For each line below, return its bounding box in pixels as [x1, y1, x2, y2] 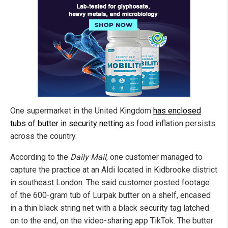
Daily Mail [70, 152, 106, 162]
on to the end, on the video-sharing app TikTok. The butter [10, 216, 213, 226]
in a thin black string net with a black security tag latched [10, 203, 209, 213]
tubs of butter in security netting [10, 119, 124, 129]
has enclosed [153, 106, 201, 116]
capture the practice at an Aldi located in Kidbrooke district [10, 165, 217, 175]
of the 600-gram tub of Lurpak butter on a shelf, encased [10, 190, 211, 201]
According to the [10, 152, 70, 162]
